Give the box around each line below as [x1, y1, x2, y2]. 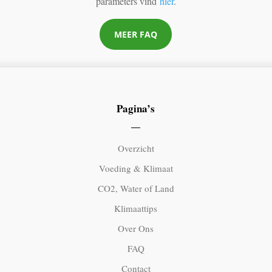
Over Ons [118, 222, 154, 234]
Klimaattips [114, 202, 158, 214]
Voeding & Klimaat [98, 161, 173, 174]
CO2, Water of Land [97, 182, 174, 194]
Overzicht [117, 141, 154, 154]
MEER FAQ [114, 28, 158, 40]
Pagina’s [117, 100, 155, 116]
